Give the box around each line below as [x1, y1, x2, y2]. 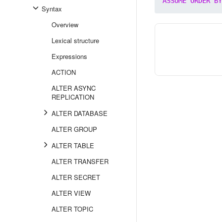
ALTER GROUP [52, 124, 97, 134]
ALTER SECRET [52, 172, 100, 182]
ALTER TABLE [52, 141, 94, 150]
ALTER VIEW [52, 188, 91, 198]
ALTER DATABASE [52, 109, 108, 118]
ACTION [52, 67, 76, 77]
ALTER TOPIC [52, 204, 93, 214]
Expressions [52, 52, 87, 61]
